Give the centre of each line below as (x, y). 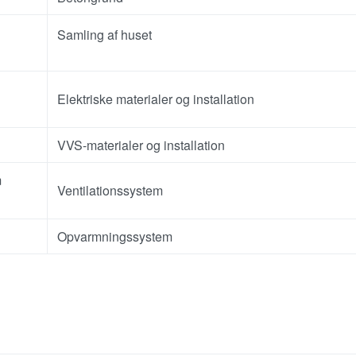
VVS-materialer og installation (141, 145)
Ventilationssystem (110, 190)
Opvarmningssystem (115, 236)
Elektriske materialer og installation (156, 99)
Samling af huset (104, 34)
